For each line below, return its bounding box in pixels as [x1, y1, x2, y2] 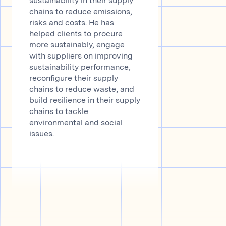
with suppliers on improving [29, 52, 133, 61]
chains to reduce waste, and [29, 85, 134, 94]
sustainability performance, [29, 63, 131, 72]
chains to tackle [29, 107, 88, 116]
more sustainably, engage [29, 41, 125, 49]
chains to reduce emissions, [29, 8, 132, 16]
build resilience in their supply [29, 96, 140, 105]
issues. [29, 130, 54, 138]
